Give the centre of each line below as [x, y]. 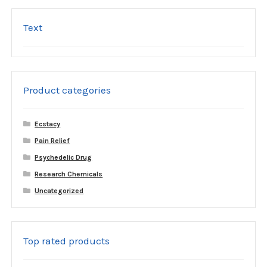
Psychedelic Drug [63, 158]
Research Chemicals [69, 174]
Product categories [67, 90]
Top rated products [66, 240]
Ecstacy [48, 124]
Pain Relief [52, 141]
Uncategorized [59, 191]
